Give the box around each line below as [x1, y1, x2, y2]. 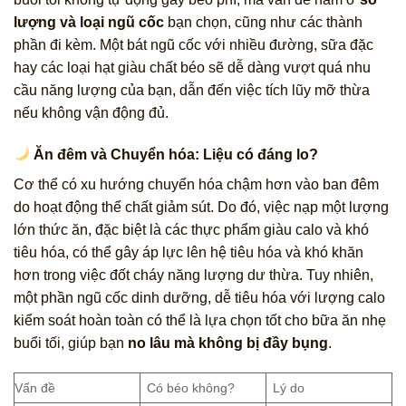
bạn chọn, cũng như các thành [164, 14, 362, 30]
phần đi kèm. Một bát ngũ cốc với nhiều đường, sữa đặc [14, 36, 373, 53]
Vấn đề [14, 381, 55, 396]
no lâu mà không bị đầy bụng [128, 334, 328, 351]
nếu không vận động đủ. [14, 104, 169, 121]
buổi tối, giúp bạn [14, 334, 128, 351]
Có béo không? [147, 381, 236, 396]
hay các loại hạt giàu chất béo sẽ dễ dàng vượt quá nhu [14, 59, 371, 75]
